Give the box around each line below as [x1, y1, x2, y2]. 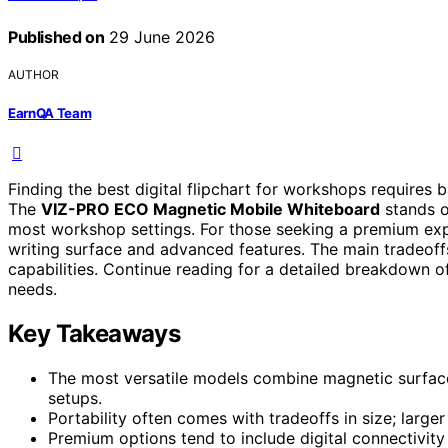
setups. [48, 387, 102, 408]
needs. [8, 278, 57, 299]
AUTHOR [8, 67, 59, 83]
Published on [8, 27, 105, 48]
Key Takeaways [8, 318, 181, 348]
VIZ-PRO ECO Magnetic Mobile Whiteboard [41, 198, 380, 219]
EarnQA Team [8, 104, 92, 121]
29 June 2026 [104, 27, 216, 48]
